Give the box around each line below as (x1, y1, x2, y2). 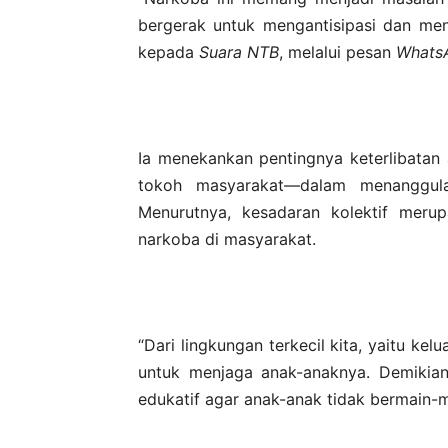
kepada (138, 41, 199, 62)
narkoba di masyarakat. (138, 228, 316, 249)
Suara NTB (199, 41, 279, 62)
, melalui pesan (279, 41, 396, 62)
